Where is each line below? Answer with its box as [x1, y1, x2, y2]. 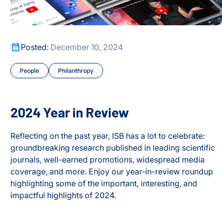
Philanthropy [58, 66, 94, 74]
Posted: [21, 42, 51, 52]
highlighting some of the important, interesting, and [10, 178, 198, 188]
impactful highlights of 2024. [10, 190, 116, 200]
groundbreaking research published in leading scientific [10, 142, 216, 153]
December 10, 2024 [51, 42, 123, 52]
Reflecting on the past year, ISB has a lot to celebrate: [10, 130, 205, 141]
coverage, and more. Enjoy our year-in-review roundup [10, 166, 214, 176]
